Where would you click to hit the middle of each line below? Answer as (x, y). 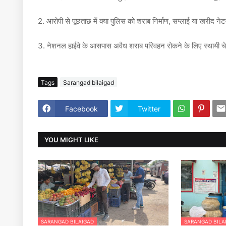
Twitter (149, 108)
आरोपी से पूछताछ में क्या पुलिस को (91, 21)
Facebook (81, 108)
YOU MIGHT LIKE (71, 139)
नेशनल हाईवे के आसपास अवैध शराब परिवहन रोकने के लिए (124, 46)
